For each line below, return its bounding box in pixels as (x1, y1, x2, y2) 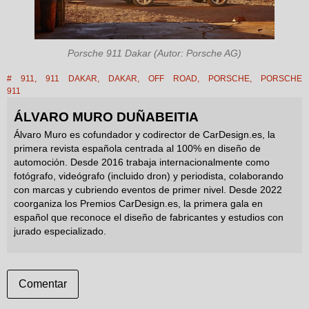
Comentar (19, 277, 67, 290)
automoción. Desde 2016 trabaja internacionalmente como (14, 157, 270, 168)
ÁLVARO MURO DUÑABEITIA (14, 110, 199, 125)
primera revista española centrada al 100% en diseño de (14, 143, 261, 154)
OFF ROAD (148, 74, 197, 84)
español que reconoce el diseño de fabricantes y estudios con (14, 212, 283, 223)
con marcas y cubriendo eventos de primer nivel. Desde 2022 (14, 185, 282, 196)
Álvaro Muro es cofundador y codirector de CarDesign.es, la (14, 130, 275, 141)
